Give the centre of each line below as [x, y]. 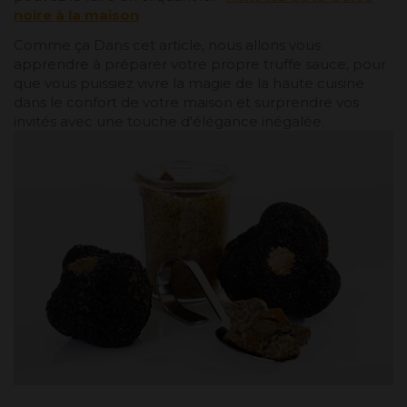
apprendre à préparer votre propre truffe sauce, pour [200, 64]
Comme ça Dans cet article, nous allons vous [167, 45]
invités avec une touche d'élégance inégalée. [169, 121]
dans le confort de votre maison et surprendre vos [186, 102]
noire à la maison [76, 15]
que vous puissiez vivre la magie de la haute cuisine [189, 83]
